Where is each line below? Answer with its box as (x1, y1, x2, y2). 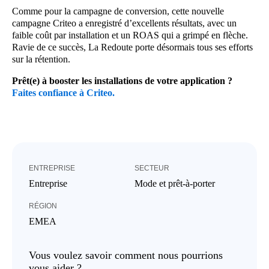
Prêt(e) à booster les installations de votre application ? (12, 75, 232, 86)
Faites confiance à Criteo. (12, 87, 115, 98)
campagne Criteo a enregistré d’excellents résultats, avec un (12, 17, 237, 28)
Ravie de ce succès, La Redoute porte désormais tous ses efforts (12, 41, 253, 52)
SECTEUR (134, 163, 169, 172)
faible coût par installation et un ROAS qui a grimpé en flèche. (12, 29, 248, 40)
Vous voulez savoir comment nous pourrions (29, 249, 223, 261)
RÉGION (29, 201, 57, 210)
